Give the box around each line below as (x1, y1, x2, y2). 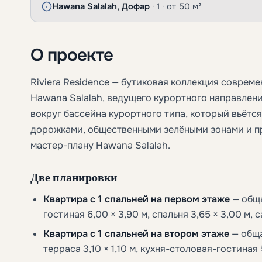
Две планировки (30, 168, 118, 185)
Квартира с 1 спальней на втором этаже (43, 227, 229, 239)
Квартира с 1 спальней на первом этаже (43, 192, 230, 205)
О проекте (30, 43, 113, 65)
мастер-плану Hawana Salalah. (30, 139, 170, 151)
